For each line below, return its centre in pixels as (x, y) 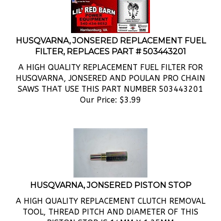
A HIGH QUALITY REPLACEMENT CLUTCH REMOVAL (110, 190)
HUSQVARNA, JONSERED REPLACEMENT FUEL (110, 30)
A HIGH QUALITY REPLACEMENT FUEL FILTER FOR (110, 56)
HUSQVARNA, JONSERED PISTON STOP (110, 174)
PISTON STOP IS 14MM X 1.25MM (110, 212)
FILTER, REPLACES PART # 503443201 (110, 41)
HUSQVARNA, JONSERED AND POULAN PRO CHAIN (110, 67)
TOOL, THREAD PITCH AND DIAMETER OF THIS (110, 201)
